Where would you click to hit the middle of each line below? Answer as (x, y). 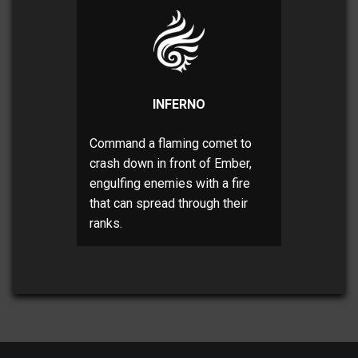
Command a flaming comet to (171, 143)
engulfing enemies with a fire (170, 183)
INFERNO (179, 104)
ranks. (106, 223)
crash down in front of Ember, (171, 163)
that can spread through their (169, 203)
